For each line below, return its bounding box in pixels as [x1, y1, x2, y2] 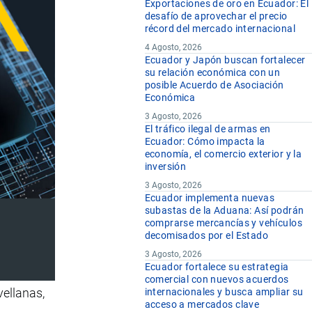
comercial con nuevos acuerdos [144, 274, 289, 286]
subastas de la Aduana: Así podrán [144, 205, 304, 217]
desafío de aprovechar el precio [144, 10, 288, 22]
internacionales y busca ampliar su [144, 286, 304, 298]
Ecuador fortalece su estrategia [144, 261, 289, 273]
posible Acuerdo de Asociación [144, 79, 284, 91]
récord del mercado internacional [144, 23, 295, 35]
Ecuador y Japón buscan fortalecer [144, 54, 306, 66]
